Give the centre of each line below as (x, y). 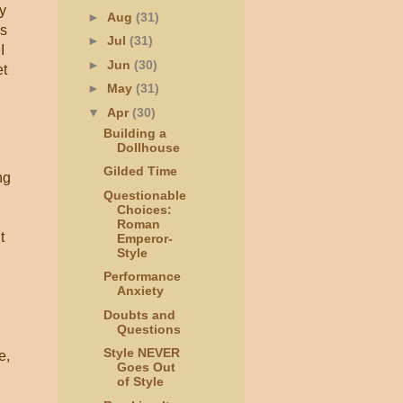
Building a (134, 133)
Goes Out (146, 367)
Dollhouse (148, 147)
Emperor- (144, 238)
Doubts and (139, 314)
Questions (148, 329)
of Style (140, 382)
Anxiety (140, 291)
